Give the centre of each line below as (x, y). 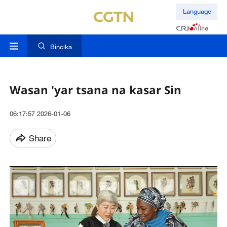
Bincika (61, 47)
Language (197, 11)
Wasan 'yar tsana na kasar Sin (95, 90)
